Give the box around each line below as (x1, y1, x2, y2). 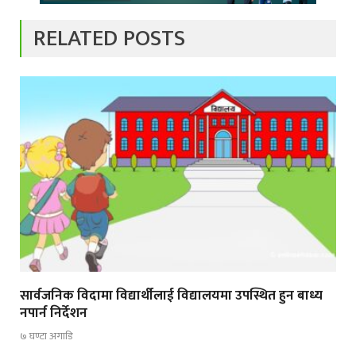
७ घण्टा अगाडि (20, 327, 72, 345)
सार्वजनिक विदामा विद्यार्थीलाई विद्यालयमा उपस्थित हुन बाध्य (20, 284, 323, 308)
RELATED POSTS (33, 19, 185, 58)
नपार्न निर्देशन (20, 302, 87, 325)
